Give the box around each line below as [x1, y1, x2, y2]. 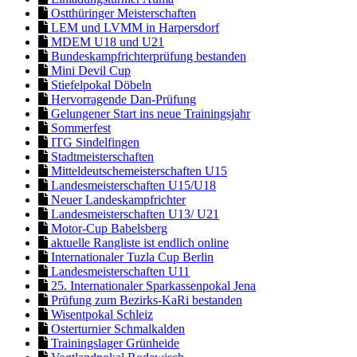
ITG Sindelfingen [48, 135, 139, 149]
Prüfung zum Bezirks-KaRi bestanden [48, 292, 242, 307]
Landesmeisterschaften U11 [48, 264, 190, 278]
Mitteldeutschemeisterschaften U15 [48, 163, 227, 178]
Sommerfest [48, 120, 111, 135]
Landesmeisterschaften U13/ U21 [48, 206, 219, 221]
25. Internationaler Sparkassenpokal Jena [48, 278, 256, 292]
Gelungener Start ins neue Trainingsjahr [48, 106, 250, 120]
